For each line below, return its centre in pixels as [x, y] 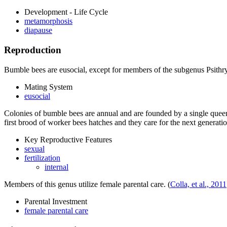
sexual [34, 148]
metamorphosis [48, 21]
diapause [38, 30]
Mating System [48, 87]
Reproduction [33, 50]
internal [56, 167]
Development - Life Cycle [66, 12]
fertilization [42, 158]
